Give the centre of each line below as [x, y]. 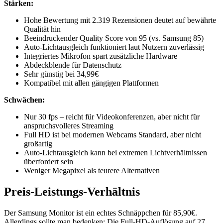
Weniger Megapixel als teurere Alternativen [92, 171]
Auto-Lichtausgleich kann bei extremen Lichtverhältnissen [115, 153]
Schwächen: [24, 100]
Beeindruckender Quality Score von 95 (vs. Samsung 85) [114, 38]
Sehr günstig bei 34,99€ [61, 74]
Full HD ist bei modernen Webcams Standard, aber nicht [112, 135]
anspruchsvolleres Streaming [69, 126]
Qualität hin [42, 29]
